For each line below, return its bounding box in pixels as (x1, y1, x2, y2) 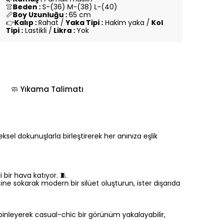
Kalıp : (14, 17, 38, 27)
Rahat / (38, 17, 66, 27)
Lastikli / (23, 25, 52, 35)
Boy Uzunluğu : (13, 9, 69, 20)
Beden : (13, 1, 42, 12)
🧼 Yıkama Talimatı (11, 83, 83, 94)
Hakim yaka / (103, 17, 150, 27)
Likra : (52, 25, 77, 35)
